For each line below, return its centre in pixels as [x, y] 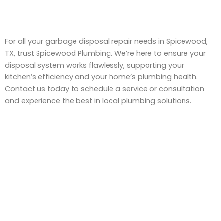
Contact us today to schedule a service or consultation [105, 89]
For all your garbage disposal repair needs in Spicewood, [106, 41]
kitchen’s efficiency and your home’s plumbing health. [101, 77]
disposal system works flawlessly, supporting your [94, 65]
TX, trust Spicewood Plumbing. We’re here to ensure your [105, 53]
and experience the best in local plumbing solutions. [98, 100]
